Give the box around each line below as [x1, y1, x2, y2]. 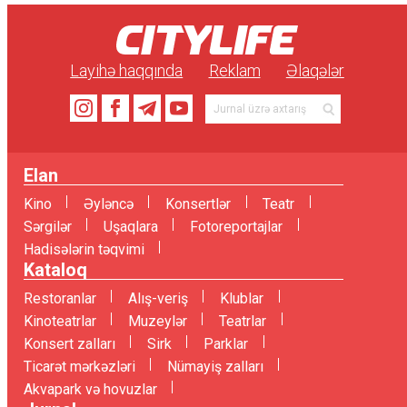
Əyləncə [83, 194, 134, 213]
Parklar [203, 334, 248, 352]
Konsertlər [164, 194, 231, 213]
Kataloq [23, 258, 87, 281]
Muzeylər [127, 312, 187, 330]
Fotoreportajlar [189, 217, 283, 235]
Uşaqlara [103, 217, 158, 235]
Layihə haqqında [70, 60, 184, 80]
